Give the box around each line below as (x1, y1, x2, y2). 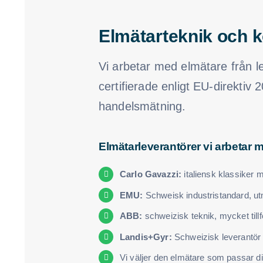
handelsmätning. (98, 100, 186, 113)
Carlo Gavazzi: (119, 169, 182, 179)
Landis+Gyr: (119, 231, 172, 242)
